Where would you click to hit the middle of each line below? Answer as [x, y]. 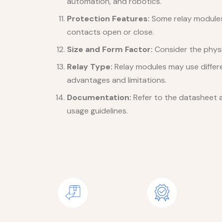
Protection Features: [108, 18]
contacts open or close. [111, 32]
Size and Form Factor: [110, 49]
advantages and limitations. [117, 80]
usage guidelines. [97, 111]
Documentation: [99, 97]
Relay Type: [90, 66]
